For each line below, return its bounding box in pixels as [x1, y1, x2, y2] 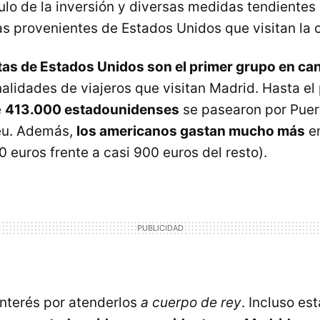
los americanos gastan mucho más [76, 123, 305, 139]
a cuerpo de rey [141, 294, 241, 311]
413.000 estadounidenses [5, 101, 179, 118]
